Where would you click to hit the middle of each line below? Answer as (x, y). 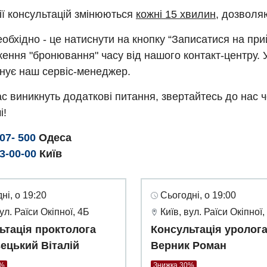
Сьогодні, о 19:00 (198, 195)
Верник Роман (189, 246)
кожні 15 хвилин (176, 15)
